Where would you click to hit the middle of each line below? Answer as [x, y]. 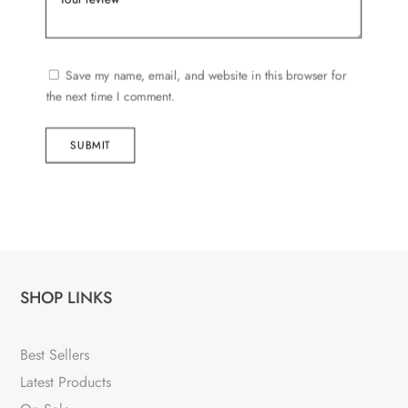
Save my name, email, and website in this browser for [206, 75]
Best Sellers [55, 354]
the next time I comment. [111, 97]
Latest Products [66, 382]
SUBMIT [91, 145]
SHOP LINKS [66, 297]
